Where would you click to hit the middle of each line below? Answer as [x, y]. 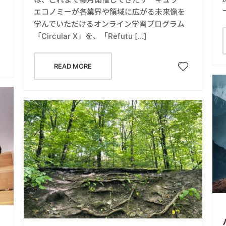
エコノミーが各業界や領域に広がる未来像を [110, 12]
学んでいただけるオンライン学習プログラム [109, 24]
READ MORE [73, 66]
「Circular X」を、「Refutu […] [91, 36]
